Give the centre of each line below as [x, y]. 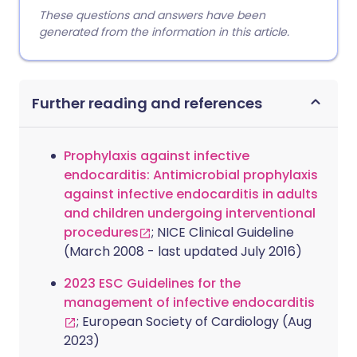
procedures [101, 232]
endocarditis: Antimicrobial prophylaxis [191, 175]
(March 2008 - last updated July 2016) [183, 251]
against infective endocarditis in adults [191, 194]
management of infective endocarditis [189, 302]
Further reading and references [147, 103]
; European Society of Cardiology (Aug [194, 322]
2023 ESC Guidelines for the [152, 283]
